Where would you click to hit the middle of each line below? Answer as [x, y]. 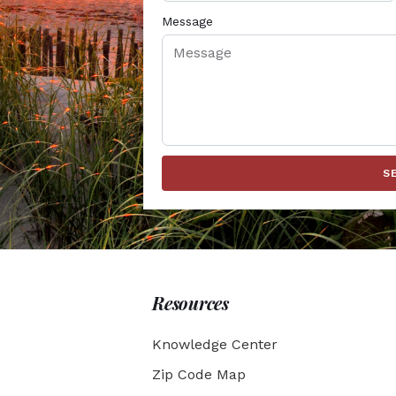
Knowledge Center [215, 344]
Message [187, 21]
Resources [190, 302]
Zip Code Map [199, 374]
